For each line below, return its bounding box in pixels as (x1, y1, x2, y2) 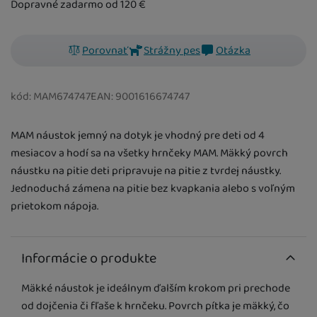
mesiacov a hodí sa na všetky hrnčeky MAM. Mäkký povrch (11, 144, 288, 162)
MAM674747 (33, 87, 91, 105)
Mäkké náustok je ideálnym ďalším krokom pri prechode (21, 279, 290, 297)
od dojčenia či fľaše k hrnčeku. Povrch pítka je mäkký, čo (21, 296, 289, 315)
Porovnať (82, 41, 128, 59)
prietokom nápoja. (11, 197, 98, 215)
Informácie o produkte (21, 246, 156, 270)
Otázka (216, 41, 250, 59)
